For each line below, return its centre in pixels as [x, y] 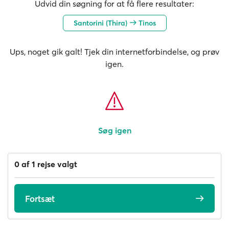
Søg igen [114, 130]
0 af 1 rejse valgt [46, 164]
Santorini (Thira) [101, 23]
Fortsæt [40, 198]
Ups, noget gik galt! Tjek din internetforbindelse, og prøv [114, 52]
